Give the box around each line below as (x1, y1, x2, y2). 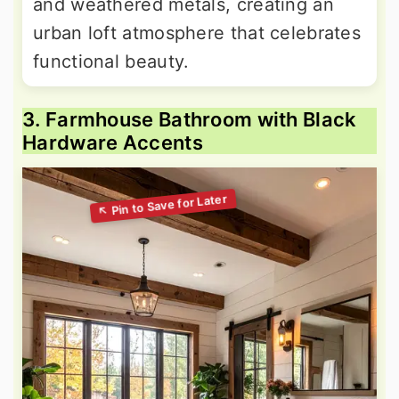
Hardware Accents (22, 131, 203, 155)
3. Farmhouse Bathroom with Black (22, 108, 357, 132)
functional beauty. (33, 51, 190, 73)
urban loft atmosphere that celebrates (33, 22, 362, 45)
